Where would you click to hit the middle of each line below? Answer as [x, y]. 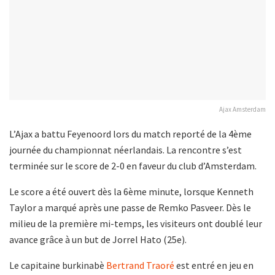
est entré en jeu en [214, 265]
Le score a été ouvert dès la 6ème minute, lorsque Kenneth [131, 191]
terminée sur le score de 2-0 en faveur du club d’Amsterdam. [133, 165]
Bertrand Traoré [140, 265]
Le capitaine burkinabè [58, 265]
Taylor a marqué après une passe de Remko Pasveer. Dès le [130, 207]
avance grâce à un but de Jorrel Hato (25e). [98, 239]
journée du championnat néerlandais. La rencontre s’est [126, 149]
